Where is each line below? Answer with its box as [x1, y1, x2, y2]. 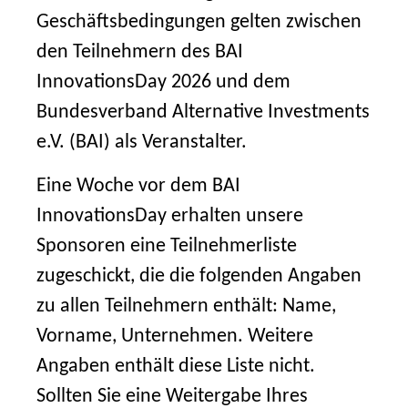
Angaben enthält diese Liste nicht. [36, 356, 315, 377]
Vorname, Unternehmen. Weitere [36, 326, 313, 347]
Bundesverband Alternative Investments [36, 102, 370, 123]
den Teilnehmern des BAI [36, 42, 243, 63]
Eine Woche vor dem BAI [36, 176, 240, 197]
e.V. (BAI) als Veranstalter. [36, 132, 247, 153]
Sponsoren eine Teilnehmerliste [36, 236, 297, 257]
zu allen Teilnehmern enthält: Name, [36, 296, 336, 317]
